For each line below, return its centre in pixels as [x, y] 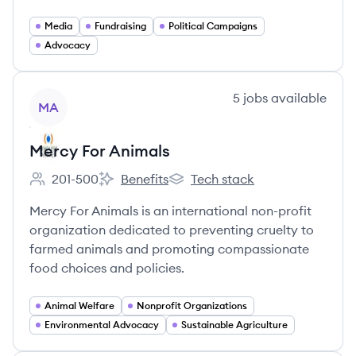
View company [73, 97]
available [297, 98]
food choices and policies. [107, 268]
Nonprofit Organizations [192, 306]
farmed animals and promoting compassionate [169, 249]
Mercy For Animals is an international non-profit [170, 211]
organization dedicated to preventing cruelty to [172, 230]
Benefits [145, 179]
